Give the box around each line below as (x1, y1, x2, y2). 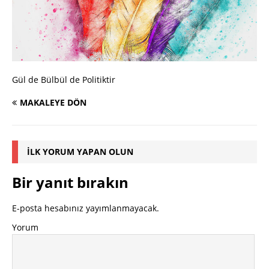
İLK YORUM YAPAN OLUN (27, 146, 133, 158)
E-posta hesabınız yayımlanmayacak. (12, 202, 159, 214)
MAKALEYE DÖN (20, 97, 86, 109)
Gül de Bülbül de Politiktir (12, 74, 115, 86)
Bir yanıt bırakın (12, 172, 128, 193)
